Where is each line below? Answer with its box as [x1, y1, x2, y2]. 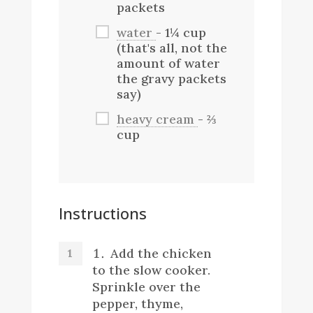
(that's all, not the [116, 39, 227, 56]
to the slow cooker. [92, 261, 210, 278]
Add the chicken [110, 245, 212, 261]
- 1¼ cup [155, 24, 206, 41]
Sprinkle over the [92, 278, 201, 295]
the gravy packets [116, 70, 226, 87]
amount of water [116, 54, 220, 71]
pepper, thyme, [92, 295, 183, 312]
